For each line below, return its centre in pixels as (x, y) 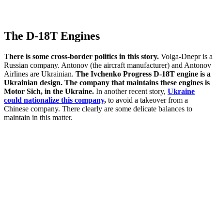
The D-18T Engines (52, 36)
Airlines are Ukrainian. (40, 74)
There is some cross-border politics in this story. (81, 56)
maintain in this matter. (38, 117)
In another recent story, (131, 91)
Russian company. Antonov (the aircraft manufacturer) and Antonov (108, 65)
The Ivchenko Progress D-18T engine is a (143, 74)
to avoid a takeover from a (147, 100)
